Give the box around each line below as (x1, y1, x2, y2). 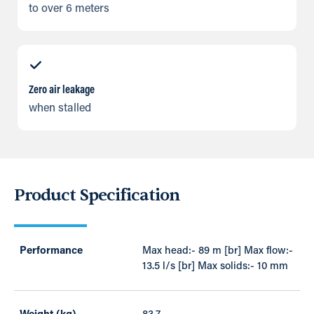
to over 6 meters (29, 4, 109, 15)
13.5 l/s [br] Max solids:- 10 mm (142, 261, 288, 273)
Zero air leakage (29, 85, 95, 97)
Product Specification (14, 184, 179, 207)
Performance (20, 246, 83, 257)
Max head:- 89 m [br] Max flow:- (142, 246, 293, 257)
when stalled (29, 103, 91, 115)
